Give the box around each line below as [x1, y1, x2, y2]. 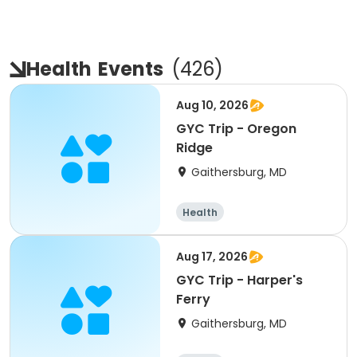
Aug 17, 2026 [176, 249, 248, 265]
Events [98, 56, 163, 82]
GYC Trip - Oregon [176, 120, 296, 138]
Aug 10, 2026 [176, 97, 249, 113]
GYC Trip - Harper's [176, 271, 303, 289]
